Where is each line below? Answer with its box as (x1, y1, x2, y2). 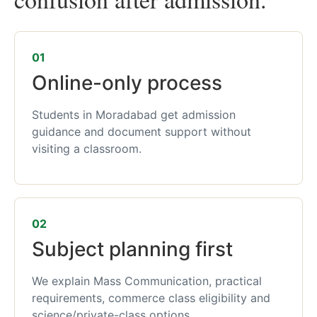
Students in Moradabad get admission (32, 108, 236, 122)
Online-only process (32, 71, 222, 95)
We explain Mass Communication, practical (32, 274, 262, 289)
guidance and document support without (32, 125, 251, 139)
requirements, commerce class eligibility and (32, 291, 270, 306)
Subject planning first (32, 237, 233, 262)
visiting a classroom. (32, 142, 142, 156)
